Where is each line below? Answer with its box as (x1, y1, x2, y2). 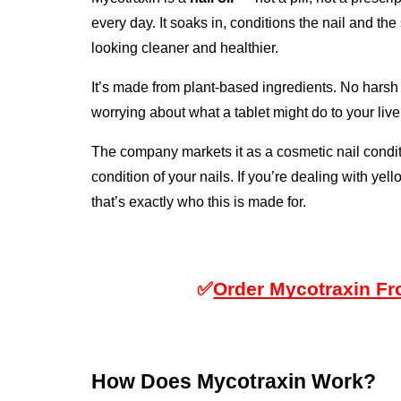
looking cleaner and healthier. (91, 39, 278, 55)
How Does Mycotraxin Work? (91, 369, 376, 393)
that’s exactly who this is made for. (91, 193, 306, 209)
